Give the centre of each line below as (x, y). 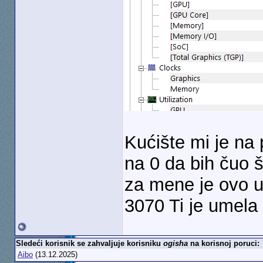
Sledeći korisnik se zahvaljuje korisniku (89, 243)
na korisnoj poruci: (223, 243)
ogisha (175, 243)
